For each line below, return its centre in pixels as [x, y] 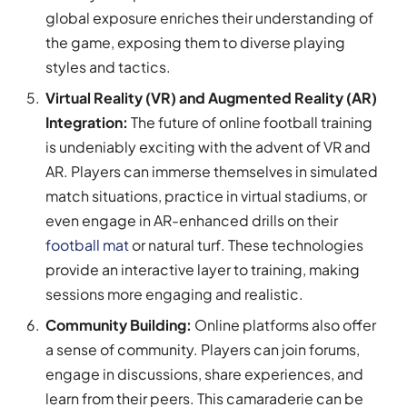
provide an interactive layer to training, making [203, 269]
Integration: [87, 122]
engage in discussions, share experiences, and [204, 373]
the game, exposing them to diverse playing [195, 42]
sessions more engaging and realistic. [174, 293]
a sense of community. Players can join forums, [203, 349]
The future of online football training [250, 122]
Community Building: [120, 324]
